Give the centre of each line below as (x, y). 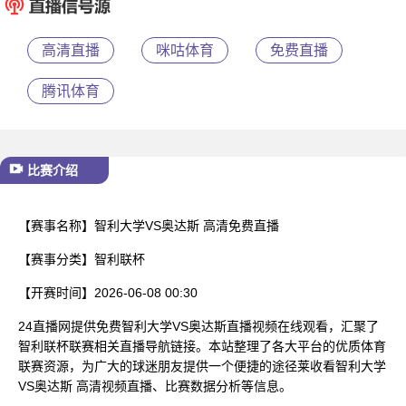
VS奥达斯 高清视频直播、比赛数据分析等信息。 (155, 386)
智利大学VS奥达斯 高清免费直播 (187, 225)
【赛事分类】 (56, 259)
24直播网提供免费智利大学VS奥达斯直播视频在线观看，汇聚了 (198, 326)
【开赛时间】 (56, 292)
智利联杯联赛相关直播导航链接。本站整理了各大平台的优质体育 (202, 346)
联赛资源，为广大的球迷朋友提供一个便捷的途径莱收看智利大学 (202, 366)
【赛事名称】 (56, 225)
